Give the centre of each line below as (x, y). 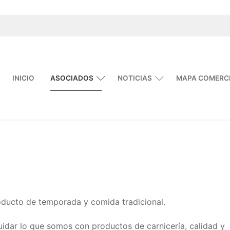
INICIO (23, 78)
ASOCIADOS (72, 78)
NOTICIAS (135, 78)
